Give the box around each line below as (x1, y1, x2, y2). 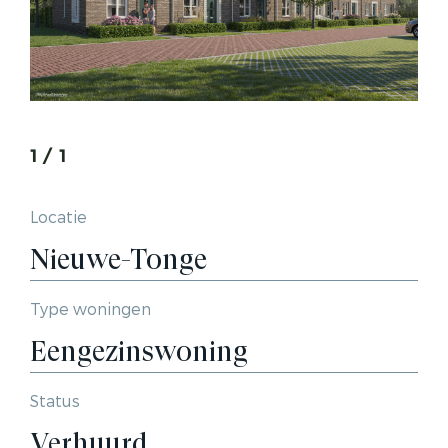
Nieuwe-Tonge (30, 243, 207, 277)
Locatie (30, 207, 87, 229)
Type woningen (30, 299, 151, 321)
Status (30, 391, 80, 413)
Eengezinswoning (30, 335, 248, 369)
